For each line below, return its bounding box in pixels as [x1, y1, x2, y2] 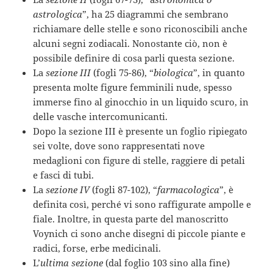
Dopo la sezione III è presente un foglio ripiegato [33, 125, 248, 138]
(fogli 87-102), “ [90, 183, 158, 196]
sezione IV [46, 183, 90, 196]
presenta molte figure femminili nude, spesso [33, 81, 233, 94]
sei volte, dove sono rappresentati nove [33, 140, 205, 152]
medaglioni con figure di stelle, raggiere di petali [33, 154, 246, 167]
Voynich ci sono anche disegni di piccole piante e [33, 227, 246, 240]
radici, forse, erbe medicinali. [33, 242, 161, 255]
